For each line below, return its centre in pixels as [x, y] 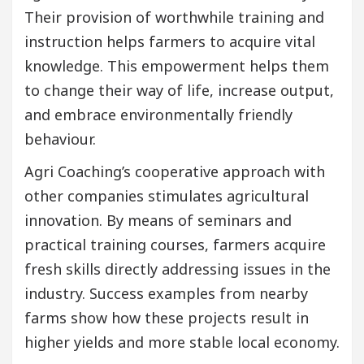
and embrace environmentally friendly [158, 115]
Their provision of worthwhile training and [174, 17]
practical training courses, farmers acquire [175, 245]
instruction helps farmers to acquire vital [170, 42]
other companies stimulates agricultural [167, 196]
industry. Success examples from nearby [166, 294]
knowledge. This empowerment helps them [177, 66]
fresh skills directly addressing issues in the [178, 269]
